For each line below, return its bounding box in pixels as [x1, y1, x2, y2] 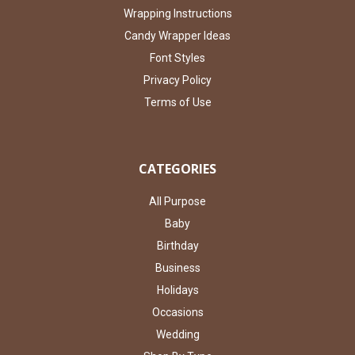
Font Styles [150, 52, 205, 65]
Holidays [156, 284, 199, 297]
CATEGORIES [139, 160, 216, 178]
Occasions [151, 306, 204, 319]
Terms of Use [143, 96, 212, 109]
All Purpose [149, 195, 206, 208]
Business [155, 261, 200, 275]
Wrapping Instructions [123, 7, 232, 21]
